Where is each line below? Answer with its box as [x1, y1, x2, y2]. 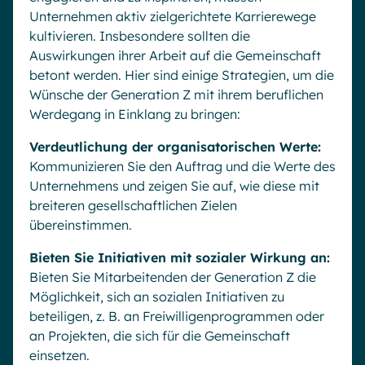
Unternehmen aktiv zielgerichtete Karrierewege [29, 7, 316, 24]
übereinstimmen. [29, 216, 132, 233]
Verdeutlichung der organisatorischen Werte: [29, 138, 321, 155]
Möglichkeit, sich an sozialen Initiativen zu [29, 288, 284, 305]
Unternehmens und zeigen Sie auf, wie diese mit [29, 177, 319, 194]
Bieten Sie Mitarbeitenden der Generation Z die [29, 268, 316, 285]
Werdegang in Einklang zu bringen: [29, 105, 240, 122]
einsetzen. [29, 346, 90, 363]
